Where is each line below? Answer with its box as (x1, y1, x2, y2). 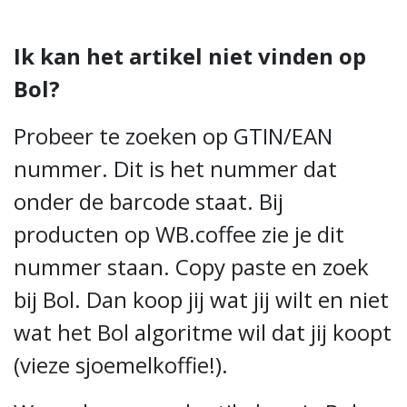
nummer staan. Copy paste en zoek (14, 252, 369, 282)
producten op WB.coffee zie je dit (14, 219, 344, 249)
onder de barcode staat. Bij (14, 186, 283, 216)
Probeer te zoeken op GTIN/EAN (14, 121, 333, 151)
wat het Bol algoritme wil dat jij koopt (14, 317, 392, 347)
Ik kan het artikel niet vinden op (14, 41, 366, 71)
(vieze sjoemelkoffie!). (14, 350, 228, 380)
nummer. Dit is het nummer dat (14, 154, 337, 184)
